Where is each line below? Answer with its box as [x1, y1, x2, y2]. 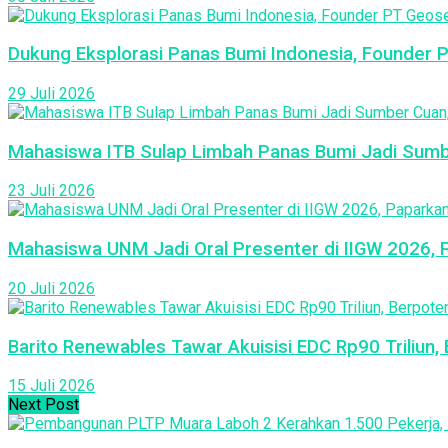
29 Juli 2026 [8, 83, 95, 103]
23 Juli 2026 [8, 181, 95, 201]
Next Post [8, 395, 79, 415]
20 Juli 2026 [8, 278, 95, 298]
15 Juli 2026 [8, 376, 95, 396]
